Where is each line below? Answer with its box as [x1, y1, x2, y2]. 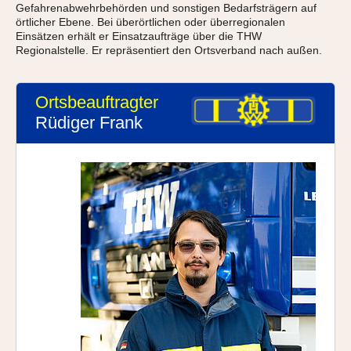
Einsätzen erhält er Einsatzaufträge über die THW [16, 30, 262, 42]
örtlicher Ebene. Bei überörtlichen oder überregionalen [16, 16, 285, 28]
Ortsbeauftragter [35, 92, 158, 112]
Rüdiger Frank [35, 113, 143, 132]
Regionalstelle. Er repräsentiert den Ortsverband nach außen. [16, 44, 322, 56]
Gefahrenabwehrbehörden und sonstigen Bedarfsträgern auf [16, 2, 317, 14]
